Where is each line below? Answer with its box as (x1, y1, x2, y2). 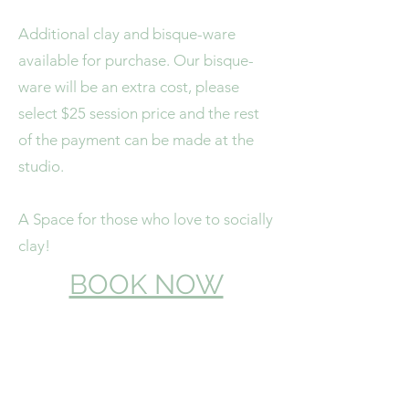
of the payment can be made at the (18, 130, 254, 149)
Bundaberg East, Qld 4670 (40, 375, 252, 398)
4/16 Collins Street (72, 341, 220, 364)
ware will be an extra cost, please (18, 77, 239, 96)
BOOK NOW (68, 267, 224, 300)
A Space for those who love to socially (18, 209, 273, 228)
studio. (18, 156, 64, 175)
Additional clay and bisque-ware (18, 24, 236, 43)
